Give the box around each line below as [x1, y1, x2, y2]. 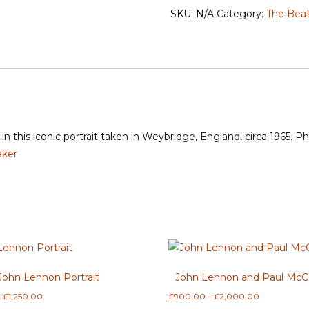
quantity [170, 19, 210, 32]
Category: [217, 8, 267, 21]
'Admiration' [170, 2, 226, 14]
